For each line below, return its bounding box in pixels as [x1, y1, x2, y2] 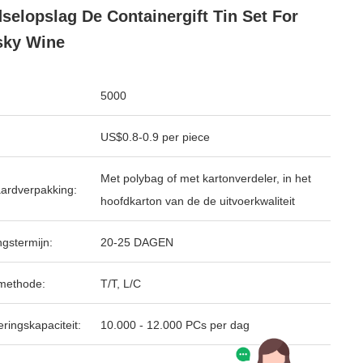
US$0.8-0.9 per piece [100, 130, 210, 143]
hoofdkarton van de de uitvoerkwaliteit [100, 194, 295, 207]
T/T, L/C [100, 277, 141, 290]
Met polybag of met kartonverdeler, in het [100, 172, 311, 185]
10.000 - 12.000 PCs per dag [100, 318, 250, 331]
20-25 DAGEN [100, 236, 173, 249]
